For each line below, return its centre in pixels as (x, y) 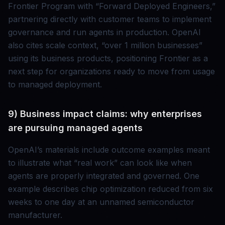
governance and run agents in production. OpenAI (104, 32)
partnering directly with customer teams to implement (110, 19)
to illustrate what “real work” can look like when (100, 163)
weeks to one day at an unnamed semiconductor (101, 202)
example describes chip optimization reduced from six (110, 189)
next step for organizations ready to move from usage (111, 72)
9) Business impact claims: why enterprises (105, 114)
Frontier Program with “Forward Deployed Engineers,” (112, 6)
